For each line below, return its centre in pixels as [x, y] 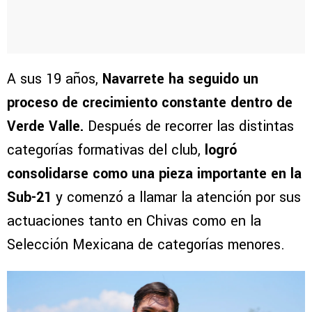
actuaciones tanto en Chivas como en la [134, 221]
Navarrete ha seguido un [180, 79]
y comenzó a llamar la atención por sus [176, 198]
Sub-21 [29, 198]
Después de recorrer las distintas [189, 127]
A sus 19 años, [55, 79]
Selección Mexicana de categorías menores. [146, 245]
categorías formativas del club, [106, 150]
